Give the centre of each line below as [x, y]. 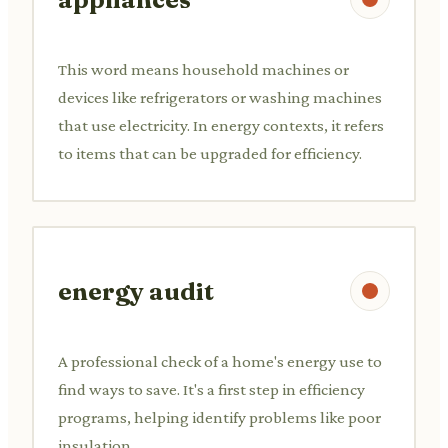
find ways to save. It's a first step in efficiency [211, 389]
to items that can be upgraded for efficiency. [210, 153]
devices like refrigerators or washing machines [220, 97]
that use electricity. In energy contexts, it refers [221, 125]
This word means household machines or [203, 69]
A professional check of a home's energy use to [220, 361]
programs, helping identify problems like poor [219, 417]
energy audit [136, 291]
